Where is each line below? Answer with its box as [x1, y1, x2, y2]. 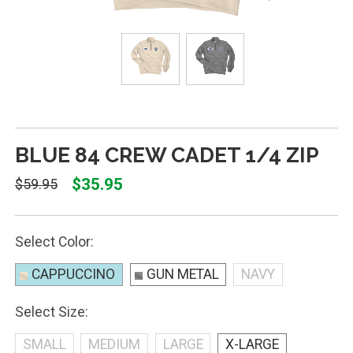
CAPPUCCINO [31, 266, 115, 283]
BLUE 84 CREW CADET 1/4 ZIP [14, 142, 319, 167]
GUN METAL [146, 266, 219, 283]
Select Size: [14, 304, 88, 320]
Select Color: [14, 233, 94, 250]
